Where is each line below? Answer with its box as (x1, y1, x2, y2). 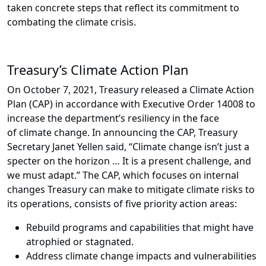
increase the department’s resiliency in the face (7, 112, 219, 125)
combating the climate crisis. (7, 15, 136, 29)
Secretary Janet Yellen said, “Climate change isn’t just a (7, 140, 249, 154)
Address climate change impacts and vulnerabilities (26, 249, 256, 263)
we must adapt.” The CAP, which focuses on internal (7, 169, 239, 182)
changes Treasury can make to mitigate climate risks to (7, 183, 255, 197)
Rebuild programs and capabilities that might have (26, 221, 254, 235)
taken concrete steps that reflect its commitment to (7, 1, 239, 15)
